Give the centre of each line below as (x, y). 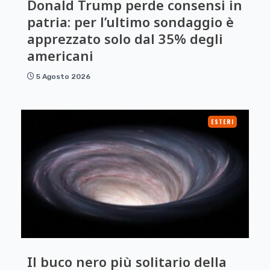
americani (60, 56)
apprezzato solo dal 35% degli (125, 39)
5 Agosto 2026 (63, 77)
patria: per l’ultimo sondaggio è (130, 22)
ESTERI (222, 122)
